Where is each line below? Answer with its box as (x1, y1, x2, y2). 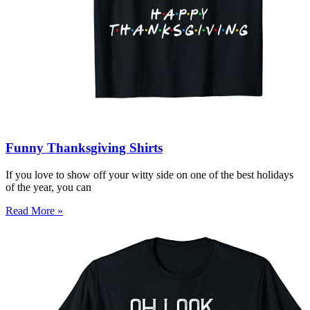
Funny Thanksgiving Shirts (6, 140, 163, 156)
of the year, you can (6, 181, 91, 193)
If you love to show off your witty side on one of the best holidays (6, 168, 293, 181)
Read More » (6, 204, 63, 217)
